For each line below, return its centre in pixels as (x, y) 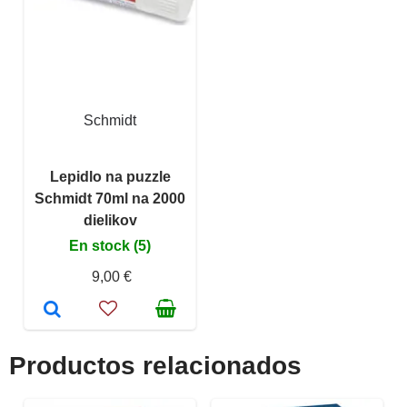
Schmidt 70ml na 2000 (110, 199)
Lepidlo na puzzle (110, 177)
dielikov (110, 221)
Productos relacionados (155, 366)
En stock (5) (110, 246)
